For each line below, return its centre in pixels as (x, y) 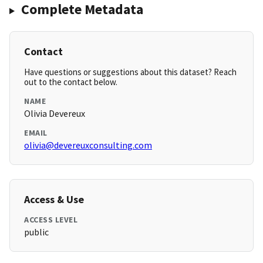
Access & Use (54, 200)
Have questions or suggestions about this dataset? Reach (130, 72)
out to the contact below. (71, 82)
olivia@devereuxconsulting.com (88, 145)
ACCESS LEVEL (51, 220)
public (36, 232)
